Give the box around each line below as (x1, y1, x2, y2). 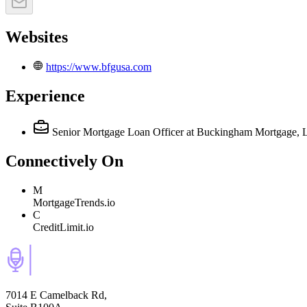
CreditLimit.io (33, 221, 94, 233)
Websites (5, 27, 68, 46)
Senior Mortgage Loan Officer (52, 125, 184, 138)
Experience (5, 86, 85, 105)
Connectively (5, 151, 97, 170)
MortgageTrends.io (33, 196, 115, 208)
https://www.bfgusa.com (46, 60, 151, 73)
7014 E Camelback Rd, (5, 288, 107, 301)
